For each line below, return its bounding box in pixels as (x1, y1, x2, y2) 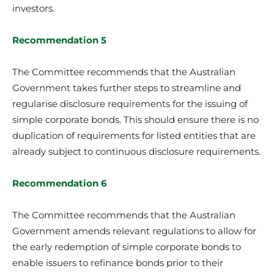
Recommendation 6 (12, 177, 107, 189)
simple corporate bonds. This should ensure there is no (12, 113, 259, 125)
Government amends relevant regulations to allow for (12, 224, 256, 237)
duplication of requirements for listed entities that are (12, 129, 256, 141)
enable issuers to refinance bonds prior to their (12, 256, 223, 268)
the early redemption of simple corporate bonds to (12, 240, 241, 253)
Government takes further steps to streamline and (12, 81, 241, 94)
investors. (12, 2, 54, 14)
